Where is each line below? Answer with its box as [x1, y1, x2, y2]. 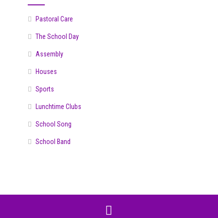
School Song [35, 120, 72, 128]
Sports [35, 85, 54, 93]
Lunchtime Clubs [35, 102, 81, 110]
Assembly [35, 50, 63, 58]
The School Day [35, 32, 79, 40]
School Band [35, 137, 71, 145]
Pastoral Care [35, 15, 73, 23]
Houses [35, 67, 57, 75]
